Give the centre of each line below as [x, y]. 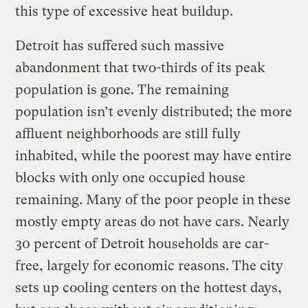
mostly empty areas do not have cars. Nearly [153, 221]
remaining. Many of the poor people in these [153, 199]
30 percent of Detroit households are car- [142, 243]
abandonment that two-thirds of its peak [141, 67]
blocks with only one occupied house [131, 177]
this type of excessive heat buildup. [124, 11]
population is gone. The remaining [122, 89]
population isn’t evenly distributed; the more [154, 111]
